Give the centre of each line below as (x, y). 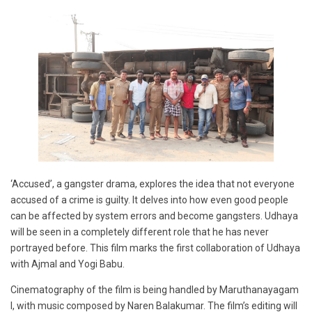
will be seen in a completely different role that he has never (140, 232)
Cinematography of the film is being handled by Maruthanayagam (155, 290)
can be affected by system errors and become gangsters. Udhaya (154, 216)
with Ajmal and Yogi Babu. (68, 264)
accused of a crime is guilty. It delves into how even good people (149, 200)
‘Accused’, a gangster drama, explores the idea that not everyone (153, 184)
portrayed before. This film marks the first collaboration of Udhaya (155, 248)
